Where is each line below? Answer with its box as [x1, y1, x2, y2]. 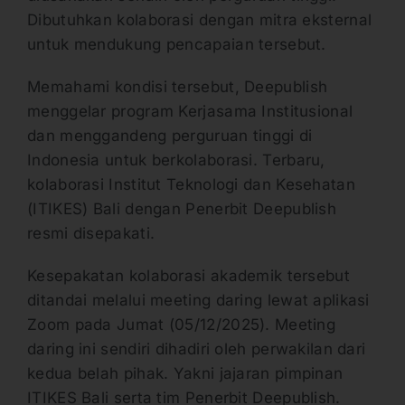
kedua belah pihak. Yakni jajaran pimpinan [27, 363, 344, 382]
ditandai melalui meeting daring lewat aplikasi [27, 290, 370, 309]
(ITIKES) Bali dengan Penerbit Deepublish [27, 199, 336, 218]
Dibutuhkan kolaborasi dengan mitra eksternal [27, 10, 372, 29]
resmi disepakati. [27, 223, 160, 242]
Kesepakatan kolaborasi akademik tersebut [27, 266, 350, 285]
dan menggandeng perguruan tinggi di [27, 126, 313, 145]
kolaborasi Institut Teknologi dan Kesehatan [27, 174, 355, 193]
